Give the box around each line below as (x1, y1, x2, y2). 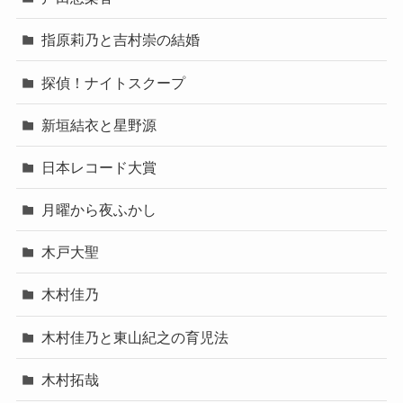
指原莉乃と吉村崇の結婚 (41, 31, 201, 49)
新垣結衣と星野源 (41, 116, 157, 133)
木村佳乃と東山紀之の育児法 (41, 328, 229, 345)
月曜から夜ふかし (41, 201, 157, 219)
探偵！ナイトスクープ (41, 74, 186, 91)
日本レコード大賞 (41, 158, 157, 175)
